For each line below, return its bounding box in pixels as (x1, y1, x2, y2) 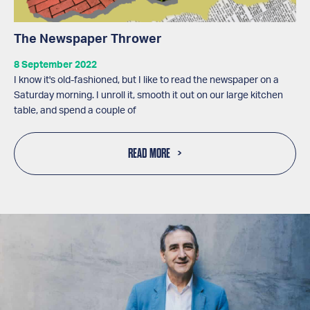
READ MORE (128, 146, 170, 161)
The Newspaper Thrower (14, 33, 162, 46)
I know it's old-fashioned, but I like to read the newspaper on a (14, 75, 279, 85)
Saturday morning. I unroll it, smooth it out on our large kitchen (14, 91, 283, 100)
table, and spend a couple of (14, 106, 136, 116)
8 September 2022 (14, 60, 97, 70)
